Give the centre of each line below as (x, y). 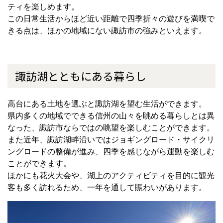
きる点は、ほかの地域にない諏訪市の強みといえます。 (107, 30)
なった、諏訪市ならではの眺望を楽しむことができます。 (111, 127)
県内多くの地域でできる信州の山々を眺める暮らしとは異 (111, 115)
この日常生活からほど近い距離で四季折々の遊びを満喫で (111, 18)
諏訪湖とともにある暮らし (81, 75)
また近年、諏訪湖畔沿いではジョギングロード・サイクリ (111, 139)
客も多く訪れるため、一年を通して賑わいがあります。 (107, 187)
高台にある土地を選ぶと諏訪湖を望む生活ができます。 (107, 104)
